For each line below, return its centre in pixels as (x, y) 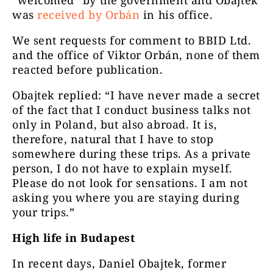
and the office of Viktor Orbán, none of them (136, 55)
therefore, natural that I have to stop (113, 139)
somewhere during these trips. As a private (132, 154)
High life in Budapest (74, 238)
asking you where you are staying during (126, 198)
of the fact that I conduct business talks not (132, 110)
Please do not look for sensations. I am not (130, 183)
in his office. (176, 15)
